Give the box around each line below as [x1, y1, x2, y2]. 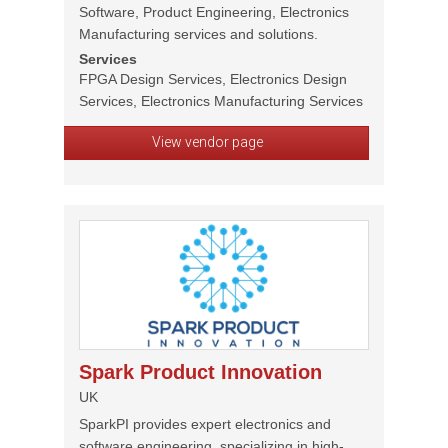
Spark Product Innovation [79, 361, 322, 383]
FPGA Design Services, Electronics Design [79, 71, 347, 87]
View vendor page [151, 134, 263, 150]
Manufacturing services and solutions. [79, 26, 318, 42]
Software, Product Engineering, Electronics [79, 4, 349, 20]
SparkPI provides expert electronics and [79, 416, 331, 432]
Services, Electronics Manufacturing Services [79, 93, 363, 109]
